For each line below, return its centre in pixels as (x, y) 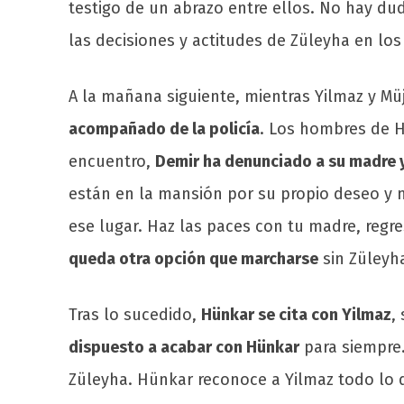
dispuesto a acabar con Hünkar (184, 348)
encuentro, (112, 162)
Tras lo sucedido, (135, 315)
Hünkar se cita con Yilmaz (296, 315)
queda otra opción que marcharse (193, 259)
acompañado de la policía (164, 129)
